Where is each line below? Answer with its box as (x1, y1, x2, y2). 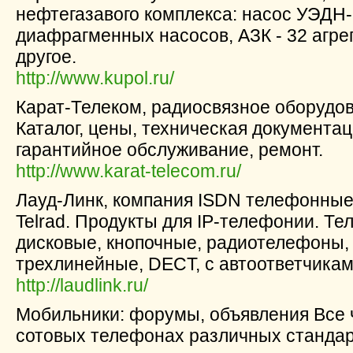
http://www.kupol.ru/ (16, 68, 174, 88)
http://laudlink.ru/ (16, 275, 148, 295)
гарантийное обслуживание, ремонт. (16, 139, 323, 160)
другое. (16, 46, 76, 67)
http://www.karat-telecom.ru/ (16, 161, 241, 181)
